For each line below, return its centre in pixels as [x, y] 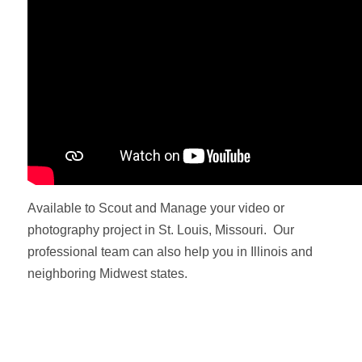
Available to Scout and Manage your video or [156, 208]
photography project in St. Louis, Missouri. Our [161, 230]
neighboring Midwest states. [108, 274]
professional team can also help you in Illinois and [170, 252]
